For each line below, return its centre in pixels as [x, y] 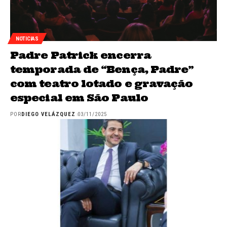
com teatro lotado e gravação [102, 84]
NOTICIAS [27, 39]
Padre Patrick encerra [81, 55]
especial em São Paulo [79, 98]
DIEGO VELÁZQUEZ [49, 115]
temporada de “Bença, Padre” [102, 69]
